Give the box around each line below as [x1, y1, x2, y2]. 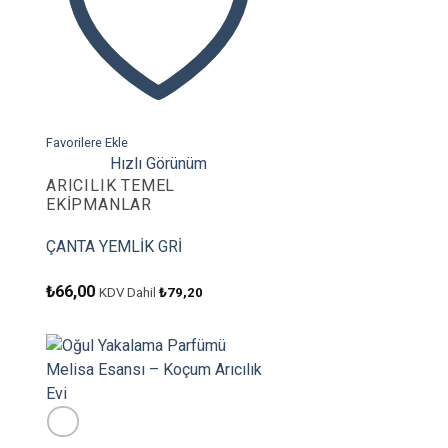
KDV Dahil [99, 284, 159, 300]
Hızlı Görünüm [110, 154, 207, 174]
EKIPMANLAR [46, 195, 152, 215]
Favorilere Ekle [46, 135, 128, 151]
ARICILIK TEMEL [46, 176, 176, 196]
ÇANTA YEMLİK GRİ [46, 237, 182, 257]
